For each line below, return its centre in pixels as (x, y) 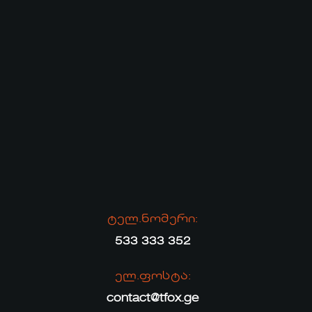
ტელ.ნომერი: (153, 219)
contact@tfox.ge (153, 298)
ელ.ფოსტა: (153, 276)
